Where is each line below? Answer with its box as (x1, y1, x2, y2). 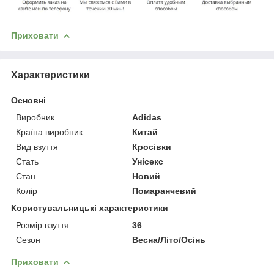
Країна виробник (16, 127, 83, 137)
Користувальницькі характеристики (11, 202, 168, 213)
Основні (11, 95, 46, 105)
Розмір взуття (16, 220, 69, 230)
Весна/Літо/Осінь (132, 234, 206, 245)
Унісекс (132, 156, 164, 166)
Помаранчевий (132, 185, 197, 196)
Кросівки (132, 141, 172, 152)
